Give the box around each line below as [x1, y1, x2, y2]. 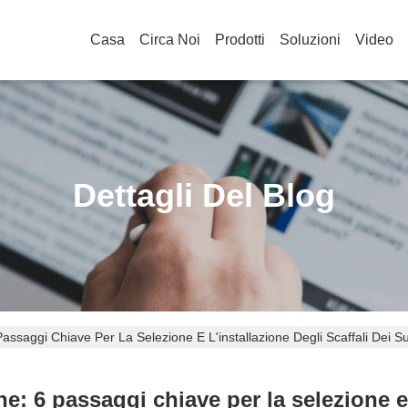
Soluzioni [280, 32, 341, 47]
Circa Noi [139, 32, 200, 47]
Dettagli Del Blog [73, 177, 335, 214]
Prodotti [215, 32, 265, 47]
